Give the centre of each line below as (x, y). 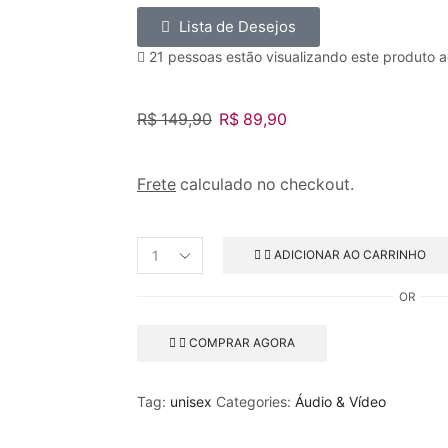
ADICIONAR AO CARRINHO (350, 255)
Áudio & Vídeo (340, 401)
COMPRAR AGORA (241, 343)
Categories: (253, 401)
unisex (191, 401)
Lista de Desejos (237, 26)
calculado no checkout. (265, 184)
